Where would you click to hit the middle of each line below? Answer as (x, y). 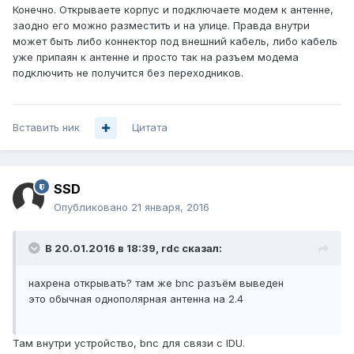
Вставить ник (46, 128)
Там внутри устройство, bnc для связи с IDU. (129, 343)
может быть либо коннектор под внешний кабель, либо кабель (175, 41)
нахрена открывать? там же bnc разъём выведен (156, 283)
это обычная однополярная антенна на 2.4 (136, 299)
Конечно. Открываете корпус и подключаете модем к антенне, (173, 10)
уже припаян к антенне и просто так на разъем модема (156, 57)
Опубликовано (92, 207)
